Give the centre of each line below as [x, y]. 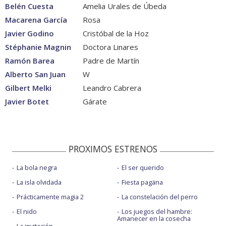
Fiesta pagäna [142, 182]
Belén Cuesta [29, 6]
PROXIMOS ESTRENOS [113, 149]
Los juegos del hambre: [157, 212]
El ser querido [143, 168]
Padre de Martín [110, 61]
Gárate [94, 102]
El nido [27, 212]
